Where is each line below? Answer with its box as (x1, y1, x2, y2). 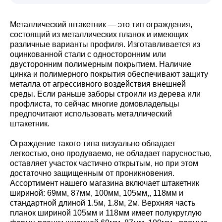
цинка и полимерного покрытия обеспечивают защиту (10, 70, 208, 78)
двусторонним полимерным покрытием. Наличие (10, 60, 191, 68)
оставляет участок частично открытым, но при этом (10, 159, 198, 167)
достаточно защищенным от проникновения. (10, 169, 174, 177)
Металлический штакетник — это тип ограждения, (10, 20, 192, 29)
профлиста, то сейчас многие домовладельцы (10, 100, 179, 108)
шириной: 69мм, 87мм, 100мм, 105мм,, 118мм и (10, 189, 183, 197)
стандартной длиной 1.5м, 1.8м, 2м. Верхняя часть (10, 199, 195, 207)
